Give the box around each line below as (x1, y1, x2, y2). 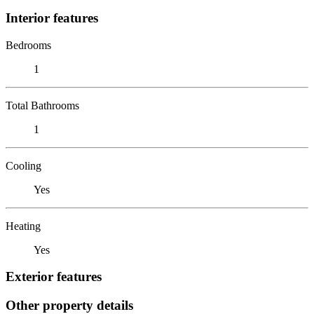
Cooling (6, 159, 41, 172)
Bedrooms (6, 39, 51, 51)
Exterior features (6, 269, 102, 285)
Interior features (6, 10, 98, 25)
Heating (6, 219, 41, 232)
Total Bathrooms (6, 99, 79, 111)
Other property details (6, 297, 133, 313)
